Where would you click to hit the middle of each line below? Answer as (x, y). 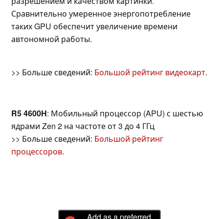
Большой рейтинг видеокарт (150, 72)
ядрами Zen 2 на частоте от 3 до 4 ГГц (83, 126)
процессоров (37, 152)
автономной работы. (52, 39)
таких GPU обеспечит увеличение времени (94, 26)
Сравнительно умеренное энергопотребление (101, 14)
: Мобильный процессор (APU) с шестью (125, 113)
